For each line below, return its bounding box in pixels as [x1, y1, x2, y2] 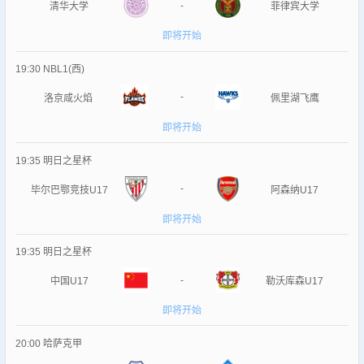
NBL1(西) [42, 63, 84, 75]
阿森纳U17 [271, 184, 319, 196]
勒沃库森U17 [266, 275, 324, 288]
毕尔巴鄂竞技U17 [30, 184, 108, 196]
